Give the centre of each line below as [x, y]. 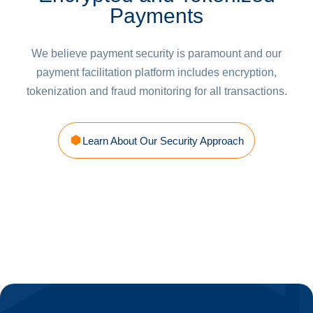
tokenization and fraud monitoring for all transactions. [156, 92]
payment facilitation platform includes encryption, [156, 73]
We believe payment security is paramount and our [156, 54]
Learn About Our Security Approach [163, 140]
